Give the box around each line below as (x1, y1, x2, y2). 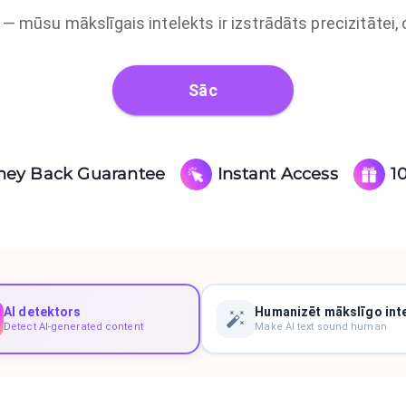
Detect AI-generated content (4, 321, 143, 333)
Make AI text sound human (255, 321, 387, 333)
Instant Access (217, 163, 338, 184)
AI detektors (4, 304, 82, 319)
